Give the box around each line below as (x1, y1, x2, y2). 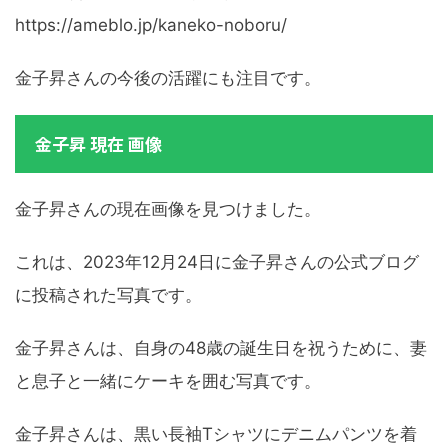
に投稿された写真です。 (15, 285, 202, 306)
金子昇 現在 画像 (35, 131, 162, 157)
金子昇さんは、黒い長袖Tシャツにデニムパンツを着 (15, 424, 417, 445)
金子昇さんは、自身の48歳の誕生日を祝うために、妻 (15, 338, 427, 359)
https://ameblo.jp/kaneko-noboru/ (15, 15, 287, 36)
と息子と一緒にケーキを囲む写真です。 (15, 371, 321, 392)
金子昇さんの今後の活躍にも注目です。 (15, 68, 321, 89)
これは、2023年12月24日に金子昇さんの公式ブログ (15, 252, 419, 273)
